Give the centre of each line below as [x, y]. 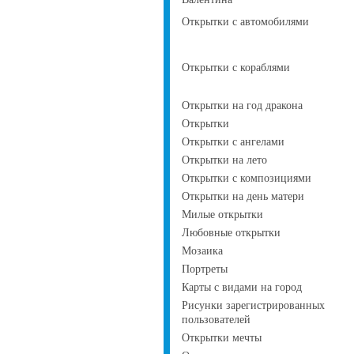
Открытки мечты [222, 338]
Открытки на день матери [243, 196]
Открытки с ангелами [233, 142]
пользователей [216, 320]
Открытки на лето [224, 160]
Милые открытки [222, 215]
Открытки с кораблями [236, 68]
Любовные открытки [231, 233]
